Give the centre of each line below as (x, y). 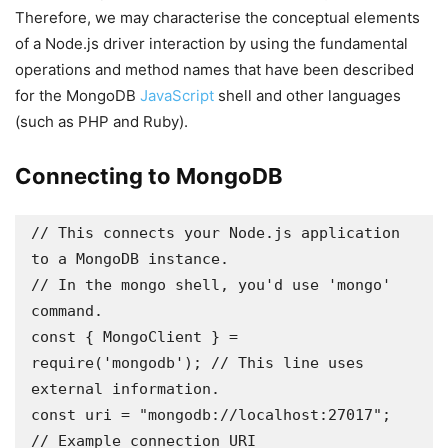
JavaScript (177, 95)
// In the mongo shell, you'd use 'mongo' (211, 285)
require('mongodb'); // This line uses (197, 363)
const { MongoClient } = (134, 337)
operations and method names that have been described (214, 69)
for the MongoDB (77, 95)
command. (67, 311)
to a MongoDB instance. (130, 259)
